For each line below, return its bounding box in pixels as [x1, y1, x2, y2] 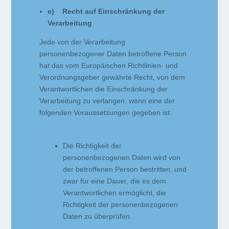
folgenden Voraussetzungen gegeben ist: [39, 108, 172, 117]
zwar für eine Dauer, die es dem [63, 177, 167, 186]
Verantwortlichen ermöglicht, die [63, 189, 167, 197]
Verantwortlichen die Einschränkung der [39, 85, 168, 94]
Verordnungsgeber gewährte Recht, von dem [39, 73, 186, 82]
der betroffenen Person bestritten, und [63, 165, 187, 174]
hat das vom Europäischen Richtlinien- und [39, 61, 178, 70]
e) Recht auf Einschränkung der [48, 7, 165, 16]
